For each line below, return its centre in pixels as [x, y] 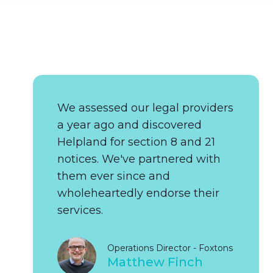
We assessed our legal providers [146, 108]
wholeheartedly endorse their [139, 193]
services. [80, 210]
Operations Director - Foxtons [170, 248]
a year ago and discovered [130, 125]
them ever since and [114, 176]
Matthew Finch [155, 262]
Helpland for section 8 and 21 [136, 142]
